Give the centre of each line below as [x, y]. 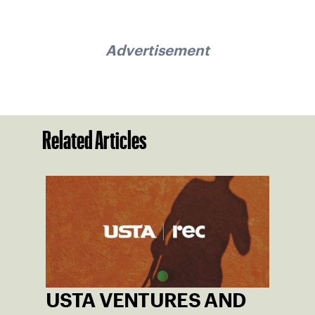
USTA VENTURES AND [146, 300]
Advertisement [157, 51]
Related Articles [95, 140]
